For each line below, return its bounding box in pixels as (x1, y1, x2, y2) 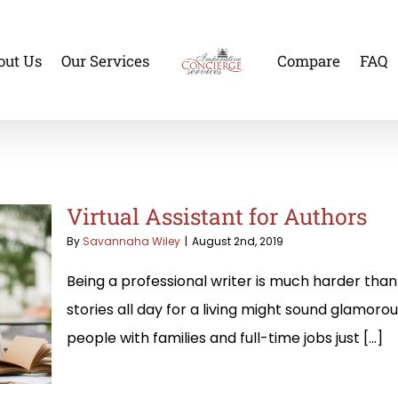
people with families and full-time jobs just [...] (67, 327, 383, 348)
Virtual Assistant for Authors (67, 201, 367, 231)
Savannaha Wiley (83, 233, 180, 249)
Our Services (60, 51, 149, 72)
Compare (276, 51, 340, 72)
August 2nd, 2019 (192, 233, 283, 249)
